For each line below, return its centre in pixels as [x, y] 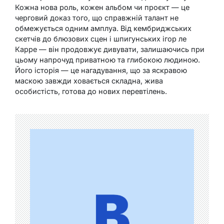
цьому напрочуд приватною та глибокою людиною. [107, 60]
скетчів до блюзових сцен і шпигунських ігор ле [101, 39]
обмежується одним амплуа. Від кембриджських [103, 28]
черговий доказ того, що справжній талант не [97, 18]
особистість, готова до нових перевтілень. [91, 91]
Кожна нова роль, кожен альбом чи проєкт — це [102, 7]
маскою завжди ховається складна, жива [89, 81]
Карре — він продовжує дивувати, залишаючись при [110, 49]
